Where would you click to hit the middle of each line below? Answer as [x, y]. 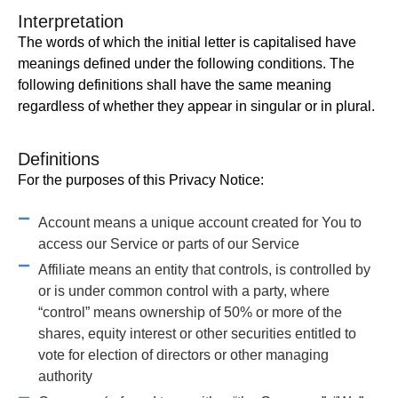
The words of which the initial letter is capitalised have [187, 43]
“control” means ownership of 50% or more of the [190, 312]
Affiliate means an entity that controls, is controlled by [204, 269]
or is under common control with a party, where [183, 291]
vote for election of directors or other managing [183, 354]
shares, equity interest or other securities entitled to [197, 333]
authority [65, 376]
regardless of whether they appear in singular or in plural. [196, 107]
